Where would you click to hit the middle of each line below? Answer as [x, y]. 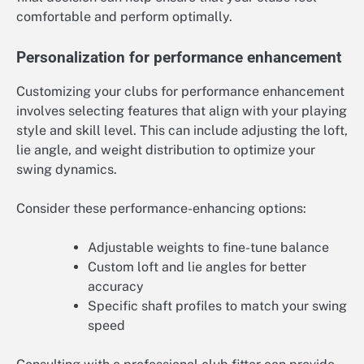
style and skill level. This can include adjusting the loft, [182, 130]
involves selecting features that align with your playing [182, 110]
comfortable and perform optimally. [124, 16]
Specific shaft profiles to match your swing [217, 306]
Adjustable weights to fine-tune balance [208, 248]
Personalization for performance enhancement [179, 57]
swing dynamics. [67, 169]
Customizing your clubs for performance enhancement [180, 91]
